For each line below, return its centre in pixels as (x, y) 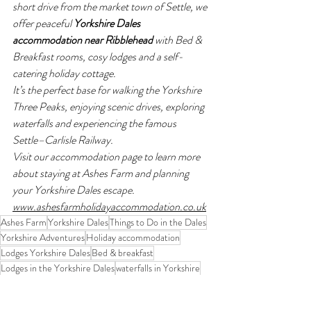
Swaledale (120, 283)
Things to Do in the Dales (158, 222)
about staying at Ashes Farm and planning (102, 173)
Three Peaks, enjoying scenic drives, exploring (109, 107)
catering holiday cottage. (64, 73)
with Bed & (178, 40)
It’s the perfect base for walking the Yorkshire (108, 90)
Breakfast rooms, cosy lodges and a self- (98, 57)
